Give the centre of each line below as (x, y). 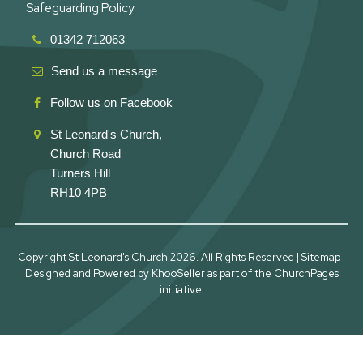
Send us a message (104, 71)
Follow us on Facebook (113, 102)
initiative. (181, 290)
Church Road (85, 154)
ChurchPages (306, 273)
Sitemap (321, 257)
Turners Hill (80, 173)
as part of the (239, 273)
